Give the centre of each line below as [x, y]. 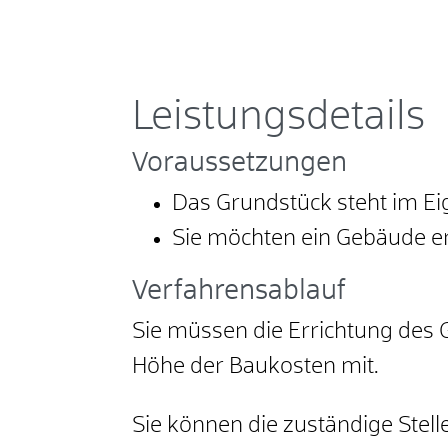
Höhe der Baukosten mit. [255, 367]
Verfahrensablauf [239, 292]
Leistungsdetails [278, 118]
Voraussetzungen [239, 164]
